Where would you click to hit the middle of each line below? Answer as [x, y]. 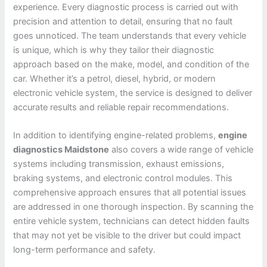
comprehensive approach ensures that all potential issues [130, 193]
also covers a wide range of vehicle [181, 150]
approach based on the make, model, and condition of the [131, 64]
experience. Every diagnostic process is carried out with [126, 7]
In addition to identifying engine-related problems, [116, 136]
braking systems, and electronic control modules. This [123, 178]
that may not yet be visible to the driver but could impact [127, 236]
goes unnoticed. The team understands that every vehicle [130, 35]
